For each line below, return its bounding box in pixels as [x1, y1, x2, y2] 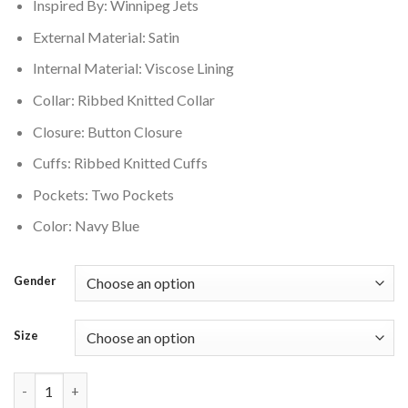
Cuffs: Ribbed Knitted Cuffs [32, 154, 208, 172]
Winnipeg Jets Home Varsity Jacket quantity [13, 374, 288, 391]
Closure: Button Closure [32, 122, 182, 140]
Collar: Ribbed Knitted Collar [32, 91, 215, 109]
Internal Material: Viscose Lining [32, 59, 234, 77]
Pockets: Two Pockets [32, 185, 174, 203]
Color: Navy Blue [32, 217, 139, 235]
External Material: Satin [32, 27, 179, 46]
